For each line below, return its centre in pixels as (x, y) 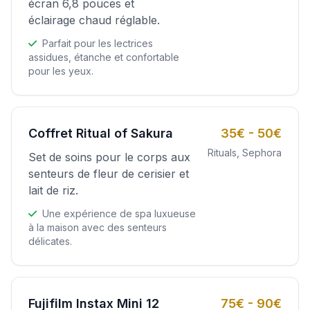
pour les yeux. (61, 71)
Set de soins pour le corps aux (109, 157)
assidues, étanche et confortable (104, 57)
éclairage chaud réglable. (94, 20)
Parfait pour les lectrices (96, 43)
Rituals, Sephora (245, 152)
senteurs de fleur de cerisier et (109, 173)
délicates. (50, 241)
